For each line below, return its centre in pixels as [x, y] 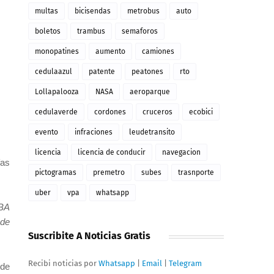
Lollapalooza [57, 92]
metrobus [143, 11]
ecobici [201, 112]
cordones [110, 112]
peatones [147, 72]
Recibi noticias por [63, 263]
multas [46, 11]
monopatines [57, 51]
